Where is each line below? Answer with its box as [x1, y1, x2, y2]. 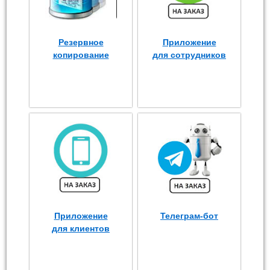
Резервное [58, 37, 104, 47]
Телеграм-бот [160, 210, 218, 221]
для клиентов [52, 223, 110, 233]
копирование [52, 49, 109, 60]
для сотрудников [152, 49, 226, 60]
